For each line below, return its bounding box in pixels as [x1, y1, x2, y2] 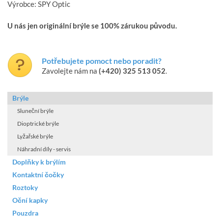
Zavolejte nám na [42, 66, 99, 76]
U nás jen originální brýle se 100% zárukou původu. [7, 21, 177, 30]
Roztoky [12, 183, 38, 192]
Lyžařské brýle [17, 133, 53, 140]
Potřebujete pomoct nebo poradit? [42, 56, 162, 66]
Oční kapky [12, 196, 48, 205]
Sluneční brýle [17, 107, 54, 115]
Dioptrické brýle [17, 120, 59, 128]
